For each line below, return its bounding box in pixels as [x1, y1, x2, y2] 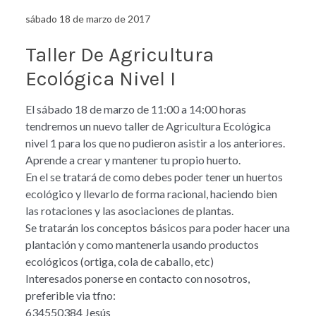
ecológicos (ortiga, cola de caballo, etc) [25, 254, 214, 268]
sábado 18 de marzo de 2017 [25, 12, 150, 25]
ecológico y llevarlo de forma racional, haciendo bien [25, 186, 277, 200]
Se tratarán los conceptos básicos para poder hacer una [25, 220, 290, 234]
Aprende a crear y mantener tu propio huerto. [25, 152, 241, 166]
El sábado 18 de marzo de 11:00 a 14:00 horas [25, 102, 246, 116]
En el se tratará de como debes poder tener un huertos [25, 169, 283, 183]
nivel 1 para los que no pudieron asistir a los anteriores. [25, 135, 285, 150]
